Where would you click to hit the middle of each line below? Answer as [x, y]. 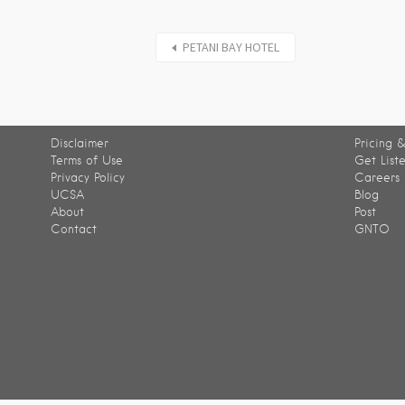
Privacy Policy [88, 178]
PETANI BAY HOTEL [231, 47]
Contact [74, 229]
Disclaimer [80, 143]
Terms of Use [87, 160]
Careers [377, 178]
